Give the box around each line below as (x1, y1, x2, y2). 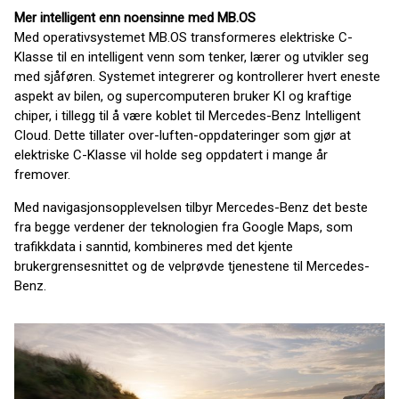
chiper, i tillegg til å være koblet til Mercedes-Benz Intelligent (14, 108, 361, 124)
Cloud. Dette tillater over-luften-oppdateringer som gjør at (14, 127, 351, 143)
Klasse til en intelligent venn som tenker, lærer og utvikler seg (14, 49, 369, 65)
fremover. (14, 167, 70, 183)
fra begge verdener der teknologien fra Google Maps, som (14, 219, 353, 235)
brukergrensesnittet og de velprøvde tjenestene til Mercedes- (14, 258, 370, 274)
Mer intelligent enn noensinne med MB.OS (14, 10, 256, 26)
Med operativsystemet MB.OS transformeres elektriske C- (14, 29, 353, 45)
